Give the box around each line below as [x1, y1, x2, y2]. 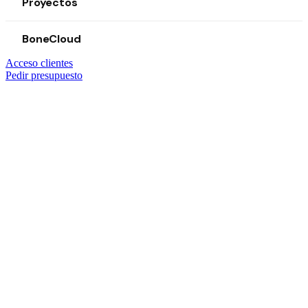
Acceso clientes [5, 56, 73, 69]
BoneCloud [22, 31, 81, 46]
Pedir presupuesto [5, 69, 82, 81]
